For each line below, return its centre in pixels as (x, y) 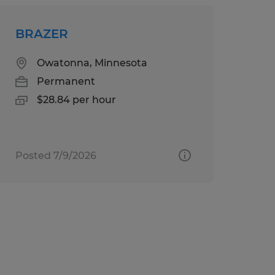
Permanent (66, 81)
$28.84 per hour (76, 99)
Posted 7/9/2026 (56, 155)
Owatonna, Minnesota (92, 63)
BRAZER (41, 33)
